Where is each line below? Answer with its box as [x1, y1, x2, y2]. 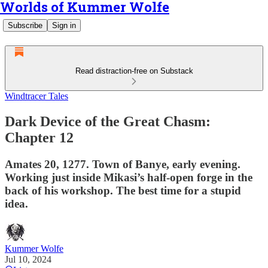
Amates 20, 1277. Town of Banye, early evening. [5, 157, 240, 170]
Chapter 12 [5, 129, 74, 145]
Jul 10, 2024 [5, 254, 51, 264]
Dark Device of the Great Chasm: [5, 113, 211, 129]
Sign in [52, 21, 76, 30]
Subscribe [8, 21, 42, 30]
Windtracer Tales [5, 91, 68, 101]
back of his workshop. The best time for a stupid [5, 184, 241, 197]
